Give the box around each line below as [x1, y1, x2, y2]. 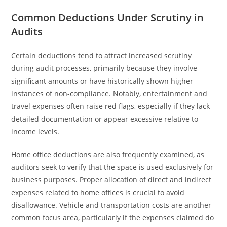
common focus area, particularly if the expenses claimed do [11, 213, 214, 222]
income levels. [11, 127, 60, 136]
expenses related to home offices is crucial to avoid [11, 187, 185, 197]
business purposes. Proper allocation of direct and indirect [11, 175, 212, 184]
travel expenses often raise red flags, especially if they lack [11, 101, 210, 111]
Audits [11, 25, 43, 39]
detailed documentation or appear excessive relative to [11, 114, 199, 124]
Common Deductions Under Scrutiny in [11, 11, 204, 24]
